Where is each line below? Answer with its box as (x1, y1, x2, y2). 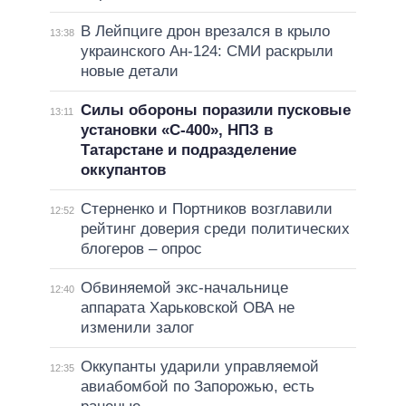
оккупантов (80, 160, 166, 179)
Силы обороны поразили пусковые (80, 101, 351, 119)
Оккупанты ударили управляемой (80, 357, 319, 375)
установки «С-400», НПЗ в (80, 121, 273, 139)
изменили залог (80, 318, 194, 336)
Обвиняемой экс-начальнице (80, 278, 288, 296)
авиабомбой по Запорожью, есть (80, 377, 314, 395)
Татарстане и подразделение (80, 140, 296, 159)
